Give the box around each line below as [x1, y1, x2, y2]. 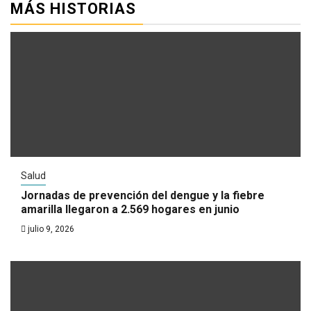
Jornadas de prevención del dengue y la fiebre [21, 189, 264, 202]
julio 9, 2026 [26, 224, 74, 234]
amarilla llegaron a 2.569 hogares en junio [21, 203, 239, 216]
